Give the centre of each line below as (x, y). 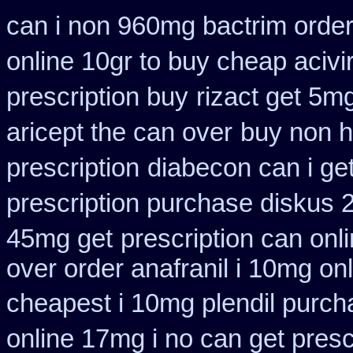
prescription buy (97, 97)
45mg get (59, 239)
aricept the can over (119, 132)
